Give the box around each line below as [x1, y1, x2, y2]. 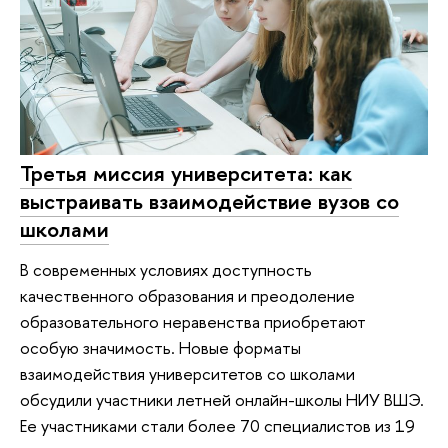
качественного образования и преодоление [20, 283, 355, 307]
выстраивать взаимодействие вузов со [20, 186, 399, 217]
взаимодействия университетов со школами [20, 361, 355, 385]
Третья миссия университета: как [20, 158, 352, 189]
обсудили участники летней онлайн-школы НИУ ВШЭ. [20, 387, 424, 411]
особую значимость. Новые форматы [20, 335, 301, 359]
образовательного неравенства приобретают [20, 309, 366, 333]
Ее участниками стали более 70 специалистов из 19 [20, 413, 415, 437]
